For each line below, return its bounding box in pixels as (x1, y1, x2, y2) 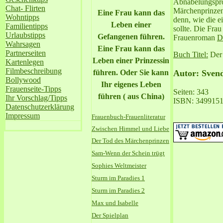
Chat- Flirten (5, 4, 45, 12)
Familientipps (5, 22, 48, 30)
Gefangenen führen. (97, 32, 165, 41)
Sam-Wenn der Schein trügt (92, 149, 165, 157)
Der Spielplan (92, 212, 128, 219)
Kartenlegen (5, 58, 44, 66)
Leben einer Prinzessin (93, 56, 169, 65)
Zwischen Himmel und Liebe (92, 125, 169, 132)
